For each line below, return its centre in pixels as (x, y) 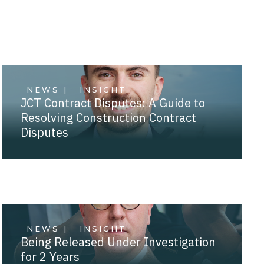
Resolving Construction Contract (109, 117)
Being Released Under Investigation (118, 242)
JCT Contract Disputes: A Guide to (113, 103)
